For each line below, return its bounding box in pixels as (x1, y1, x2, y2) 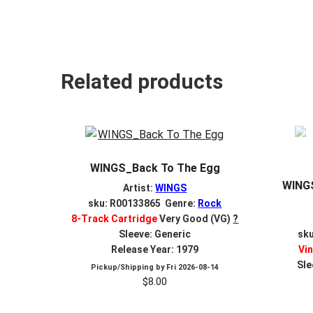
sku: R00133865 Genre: (88, 198, 198, 210)
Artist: (123, 182, 156, 194)
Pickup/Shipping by (91, 263, 167, 272)
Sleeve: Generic (119, 228, 191, 240)
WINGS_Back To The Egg (89, 161, 220, 175)
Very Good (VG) (157, 213, 231, 225)
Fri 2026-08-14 (166, 263, 219, 272)
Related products (61, 68, 223, 94)
